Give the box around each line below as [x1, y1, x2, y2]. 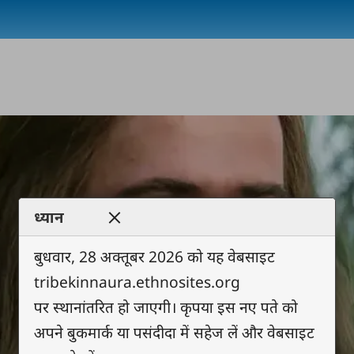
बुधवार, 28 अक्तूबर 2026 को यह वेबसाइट [34, 245, 276, 267]
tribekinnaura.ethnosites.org [34, 270, 241, 292]
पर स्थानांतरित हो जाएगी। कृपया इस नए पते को [34, 296, 299, 318]
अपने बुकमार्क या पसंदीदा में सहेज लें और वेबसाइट [34, 321, 315, 343]
